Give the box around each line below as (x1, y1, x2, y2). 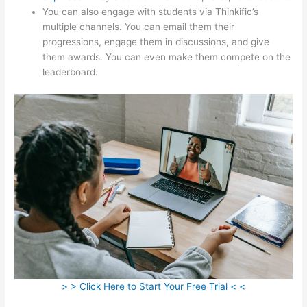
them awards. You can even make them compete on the (42, 51, 291, 62)
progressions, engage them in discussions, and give (42, 36, 270, 47)
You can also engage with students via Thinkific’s (42, 5, 259, 17)
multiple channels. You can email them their (42, 21, 235, 32)
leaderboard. (42, 66, 99, 77)
